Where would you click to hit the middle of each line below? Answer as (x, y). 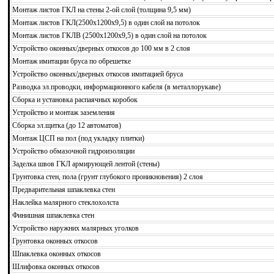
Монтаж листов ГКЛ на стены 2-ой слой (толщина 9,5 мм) (102, 9)
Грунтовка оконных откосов (55, 241)
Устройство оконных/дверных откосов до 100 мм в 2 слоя (101, 48)
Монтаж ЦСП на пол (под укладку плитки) (78, 138)
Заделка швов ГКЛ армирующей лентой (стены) (86, 164)
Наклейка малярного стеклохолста (65, 202)
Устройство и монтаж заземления (64, 112)
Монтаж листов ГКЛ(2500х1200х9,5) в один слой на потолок (106, 22)
